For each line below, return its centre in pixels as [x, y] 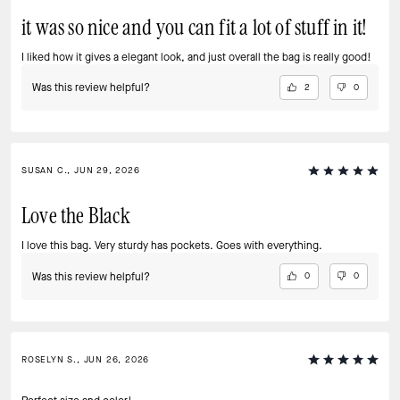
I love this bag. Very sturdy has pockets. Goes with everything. [172, 246]
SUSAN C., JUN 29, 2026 [81, 171]
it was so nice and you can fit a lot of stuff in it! [195, 28]
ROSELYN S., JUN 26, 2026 [86, 359]
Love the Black [76, 217]
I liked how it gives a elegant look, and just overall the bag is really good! [196, 57]
